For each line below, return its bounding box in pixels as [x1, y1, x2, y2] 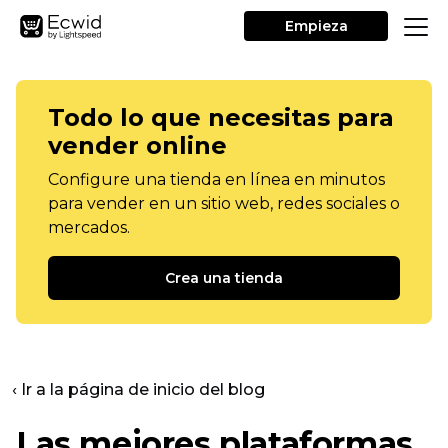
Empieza [284, 17, 348, 35]
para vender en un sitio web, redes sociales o [48, 194, 400, 213]
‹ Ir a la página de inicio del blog [12, 380, 265, 399]
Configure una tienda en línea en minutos [48, 170, 385, 189]
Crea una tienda [165, 269, 283, 287]
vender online [48, 131, 227, 160]
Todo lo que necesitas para [48, 103, 394, 132]
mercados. [48, 218, 130, 237]
